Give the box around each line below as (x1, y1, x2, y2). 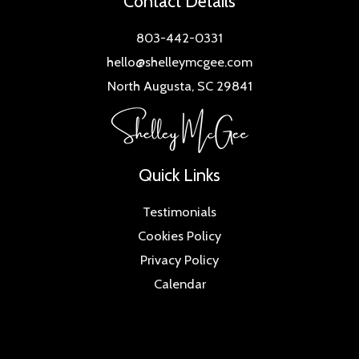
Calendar (153, 275, 206, 292)
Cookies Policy (138, 227, 221, 244)
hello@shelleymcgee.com (107, 53, 252, 70)
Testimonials (143, 203, 216, 220)
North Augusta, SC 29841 (107, 77, 252, 94)
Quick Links (139, 163, 220, 185)
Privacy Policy (140, 251, 219, 268)
